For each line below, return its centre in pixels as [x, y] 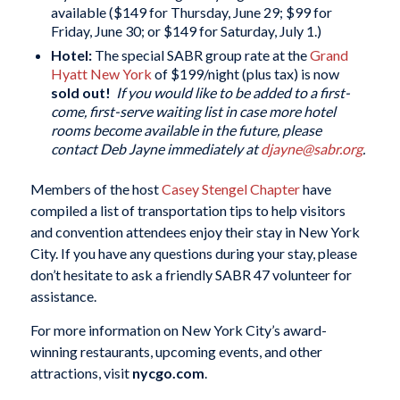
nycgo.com [168, 372]
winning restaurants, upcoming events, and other [176, 351]
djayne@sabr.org [311, 148]
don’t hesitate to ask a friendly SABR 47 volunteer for [191, 274]
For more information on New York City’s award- [178, 329]
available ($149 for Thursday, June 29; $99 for [191, 12]
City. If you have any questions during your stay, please [193, 253]
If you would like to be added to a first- [233, 92]
